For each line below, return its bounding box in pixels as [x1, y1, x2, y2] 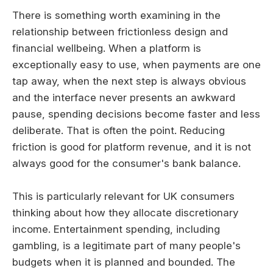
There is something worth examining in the [12, 9, 221, 22]
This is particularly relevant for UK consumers [12, 190, 235, 203]
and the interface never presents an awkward [12, 91, 235, 104]
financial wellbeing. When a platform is [12, 42, 201, 55]
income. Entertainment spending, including [12, 223, 220, 236]
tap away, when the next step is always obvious [12, 75, 246, 88]
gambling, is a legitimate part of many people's [12, 239, 241, 252]
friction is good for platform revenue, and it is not [12, 141, 251, 154]
